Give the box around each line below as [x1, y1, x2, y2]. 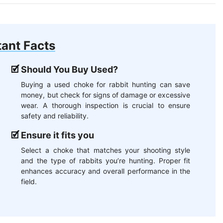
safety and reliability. [21, 111, 89, 120]
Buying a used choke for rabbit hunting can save [21, 80, 191, 89]
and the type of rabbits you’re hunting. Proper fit [21, 156, 191, 165]
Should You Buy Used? [21, 64, 118, 75]
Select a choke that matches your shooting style [21, 146, 191, 155]
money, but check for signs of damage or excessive [21, 91, 191, 100]
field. [21, 177, 37, 186]
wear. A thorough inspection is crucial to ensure [21, 101, 191, 110]
